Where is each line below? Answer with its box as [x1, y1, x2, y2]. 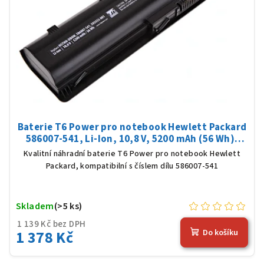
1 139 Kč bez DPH [17, 217, 86, 230]
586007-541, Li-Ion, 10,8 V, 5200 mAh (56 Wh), [25, 131, 239, 146]
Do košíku [203, 227, 238, 239]
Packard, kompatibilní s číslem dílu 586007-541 [45, 160, 219, 172]
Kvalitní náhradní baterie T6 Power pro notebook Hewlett [24, 147, 240, 160]
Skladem [16, 199, 54, 213]
